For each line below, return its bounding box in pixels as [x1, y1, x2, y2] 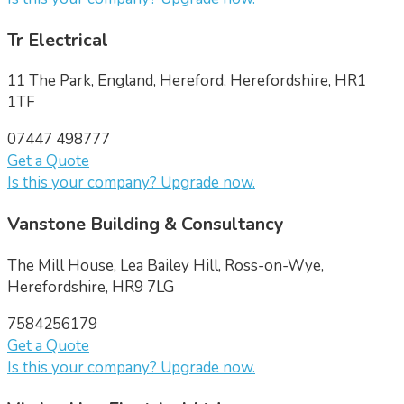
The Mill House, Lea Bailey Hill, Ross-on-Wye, [7, 255, 324, 277]
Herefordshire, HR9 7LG [7, 277, 174, 298]
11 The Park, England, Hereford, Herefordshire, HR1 [7, 70, 366, 92]
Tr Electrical [7, 27, 108, 52]
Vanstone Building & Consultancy [7, 212, 283, 237]
